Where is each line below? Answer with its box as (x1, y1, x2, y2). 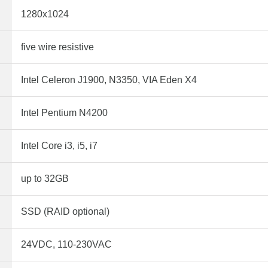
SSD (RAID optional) (21, 206, 109, 217)
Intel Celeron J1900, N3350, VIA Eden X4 (21, 74, 197, 85)
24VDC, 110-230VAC (21, 239, 112, 249)
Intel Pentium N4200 (21, 107, 108, 118)
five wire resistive (21, 41, 94, 52)
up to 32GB (21, 173, 69, 184)
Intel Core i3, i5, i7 (21, 140, 98, 151)
